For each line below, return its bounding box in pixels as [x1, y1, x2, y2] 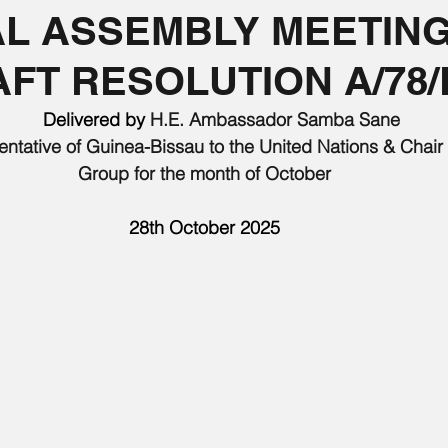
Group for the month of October [77, 162, 331, 185]
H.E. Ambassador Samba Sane [150, 108, 400, 131]
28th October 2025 [128, 216, 280, 239]
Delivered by [8, 108, 150, 131]
